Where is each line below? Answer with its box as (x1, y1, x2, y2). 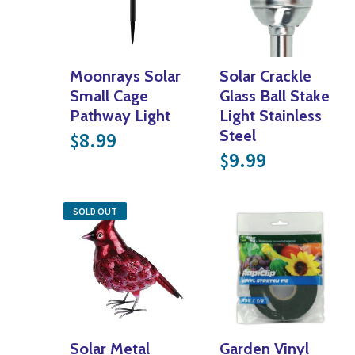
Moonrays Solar (70, 66, 181, 86)
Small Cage (70, 86, 148, 105)
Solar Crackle (219, 66, 312, 86)
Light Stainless (219, 105, 323, 125)
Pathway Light (70, 105, 170, 125)
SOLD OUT (73, 204, 117, 217)
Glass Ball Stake (219, 86, 330, 105)
